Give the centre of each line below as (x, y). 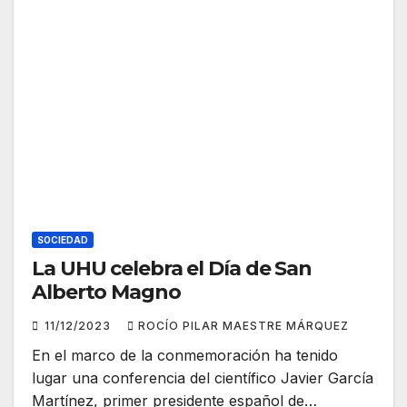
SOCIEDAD (63, 240)
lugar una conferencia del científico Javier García (203, 378)
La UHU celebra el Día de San (172, 269)
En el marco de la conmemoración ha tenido (185, 356)
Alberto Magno (106, 293)
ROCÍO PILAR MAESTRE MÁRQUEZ (243, 326)
